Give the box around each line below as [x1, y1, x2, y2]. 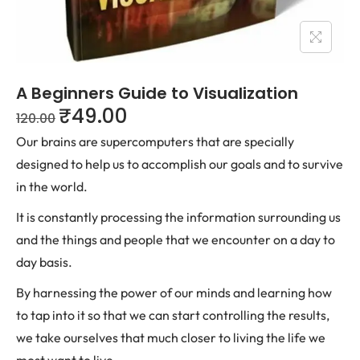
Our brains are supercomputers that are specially [16, 133, 294, 149]
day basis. [16, 254, 72, 270]
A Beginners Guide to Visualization [16, 82, 298, 104]
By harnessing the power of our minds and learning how [16, 284, 332, 301]
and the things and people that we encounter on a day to [16, 231, 335, 247]
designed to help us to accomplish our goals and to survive [16, 156, 343, 172]
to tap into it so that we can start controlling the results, [16, 307, 329, 323]
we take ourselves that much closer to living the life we [16, 329, 325, 346]
